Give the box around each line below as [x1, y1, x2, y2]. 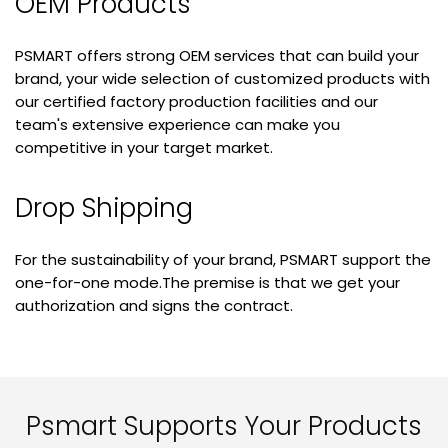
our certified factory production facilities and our [15, 91, 378, 113]
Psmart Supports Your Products [26, 408, 422, 445]
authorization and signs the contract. [15, 295, 293, 317]
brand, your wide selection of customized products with [15, 68, 430, 90]
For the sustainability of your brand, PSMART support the [15, 249, 431, 271]
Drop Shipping [15, 190, 193, 227]
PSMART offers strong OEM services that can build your [15, 45, 419, 67]
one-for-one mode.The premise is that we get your [15, 272, 400, 294]
